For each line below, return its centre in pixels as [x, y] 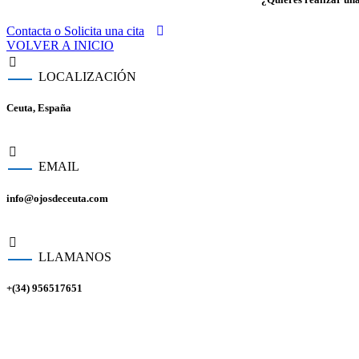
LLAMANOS [75, 256]
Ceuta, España [39, 108]
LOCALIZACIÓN [87, 77]
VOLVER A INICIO [60, 46]
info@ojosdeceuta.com [57, 198]
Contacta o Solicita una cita [75, 31]
